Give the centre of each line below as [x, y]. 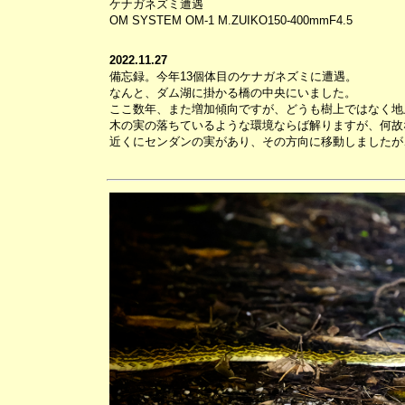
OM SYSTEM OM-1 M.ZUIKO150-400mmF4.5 [231, 20]
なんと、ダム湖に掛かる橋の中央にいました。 [232, 93]
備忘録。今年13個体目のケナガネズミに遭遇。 [233, 76]
